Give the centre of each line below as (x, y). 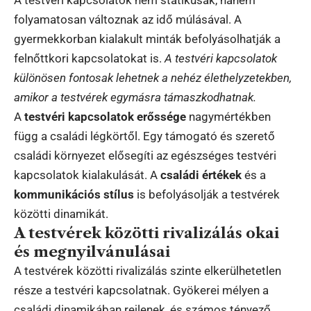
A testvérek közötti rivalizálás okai (146, 233)
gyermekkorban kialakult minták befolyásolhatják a (147, 39)
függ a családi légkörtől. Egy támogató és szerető (144, 136)
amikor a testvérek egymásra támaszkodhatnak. (135, 97)
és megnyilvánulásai (92, 251)
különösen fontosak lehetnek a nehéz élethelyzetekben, (153, 77)
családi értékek (201, 175)
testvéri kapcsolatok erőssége (105, 116)
